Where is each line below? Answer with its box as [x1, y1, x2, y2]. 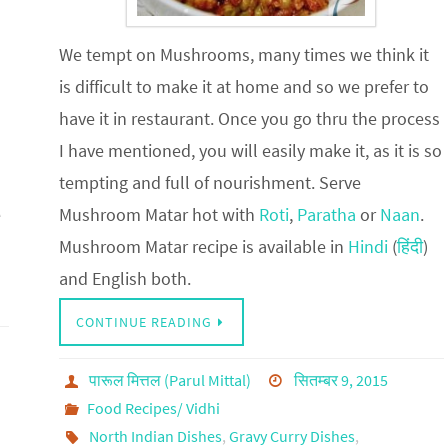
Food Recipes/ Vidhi [87, 397, 221, 418]
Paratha [296, 202, 356, 226]
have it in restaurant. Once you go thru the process [58, 106, 440, 130]
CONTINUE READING [75, 312, 212, 331]
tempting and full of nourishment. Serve [58, 170, 361, 194]
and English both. [58, 266, 191, 290]
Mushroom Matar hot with [58, 202, 259, 226]
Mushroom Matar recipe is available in [58, 234, 348, 258]
